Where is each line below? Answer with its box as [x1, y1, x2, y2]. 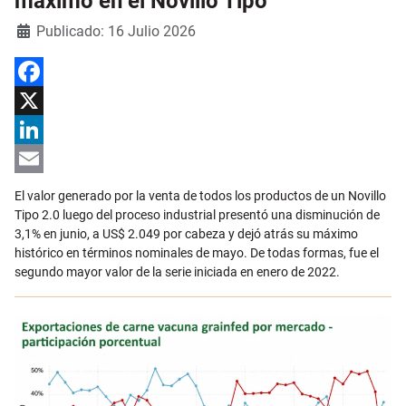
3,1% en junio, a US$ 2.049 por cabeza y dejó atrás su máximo [14, 226, 358, 241]
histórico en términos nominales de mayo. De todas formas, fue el [14, 245, 379, 260]
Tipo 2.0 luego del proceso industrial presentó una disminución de [14, 207, 380, 222]
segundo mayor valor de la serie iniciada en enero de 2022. [14, 264, 340, 279]
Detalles [14, 21, 62, 36]
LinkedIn [14, 150, 63, 166]
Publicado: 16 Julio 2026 [36, 22, 196, 40]
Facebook [14, 92, 70, 108]
